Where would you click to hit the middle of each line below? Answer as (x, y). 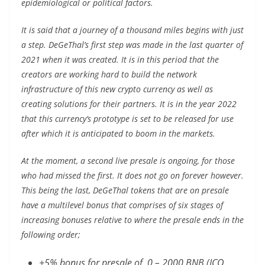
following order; (52, 234)
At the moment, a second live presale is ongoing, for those (128, 160)
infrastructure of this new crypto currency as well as (117, 89)
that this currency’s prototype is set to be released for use (127, 118)
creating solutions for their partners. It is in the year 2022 (129, 104)
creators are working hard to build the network (109, 74)
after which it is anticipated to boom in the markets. (119, 133)
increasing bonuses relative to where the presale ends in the (132, 219)
